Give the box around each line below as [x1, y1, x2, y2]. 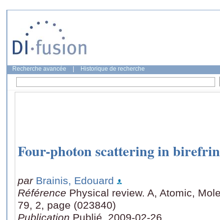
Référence [18, 187, 69, 198]
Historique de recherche [81, 65, 145, 72]
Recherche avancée [12, 65, 66, 72]
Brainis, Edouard [36, 174, 114, 186]
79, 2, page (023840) [18, 199, 116, 211]
